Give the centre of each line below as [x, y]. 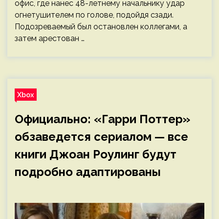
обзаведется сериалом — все [101, 137]
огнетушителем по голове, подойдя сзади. [94, 15]
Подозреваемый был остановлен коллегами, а [101, 27]
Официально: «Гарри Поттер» [102, 119]
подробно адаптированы [88, 172]
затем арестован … [50, 38]
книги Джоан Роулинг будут [96, 154]
